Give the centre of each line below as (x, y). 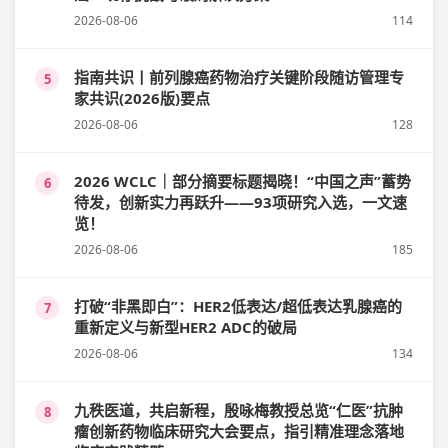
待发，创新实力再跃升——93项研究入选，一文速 (240, 202)
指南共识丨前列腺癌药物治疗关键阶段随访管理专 (239, 77)
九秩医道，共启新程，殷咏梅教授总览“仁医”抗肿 (238, 410)
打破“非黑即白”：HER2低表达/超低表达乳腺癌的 (238, 306)
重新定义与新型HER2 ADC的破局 (185, 327)
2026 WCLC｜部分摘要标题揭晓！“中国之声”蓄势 (242, 181)
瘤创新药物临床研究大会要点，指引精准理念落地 (239, 431)
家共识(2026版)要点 (142, 98)
